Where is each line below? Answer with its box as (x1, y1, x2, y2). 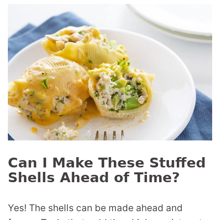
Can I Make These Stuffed (8, 155, 206, 171)
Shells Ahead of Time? (8, 169, 180, 186)
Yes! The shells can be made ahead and (8, 202, 183, 214)
